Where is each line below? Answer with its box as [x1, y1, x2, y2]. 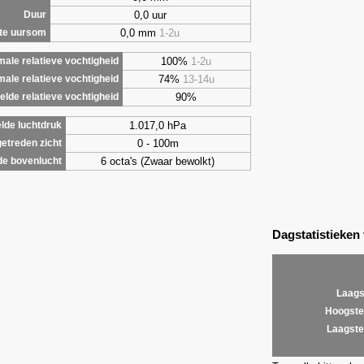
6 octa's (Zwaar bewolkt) [101, 154, 215, 167]
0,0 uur [133, 8, 167, 21]
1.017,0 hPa [129, 119, 187, 132]
